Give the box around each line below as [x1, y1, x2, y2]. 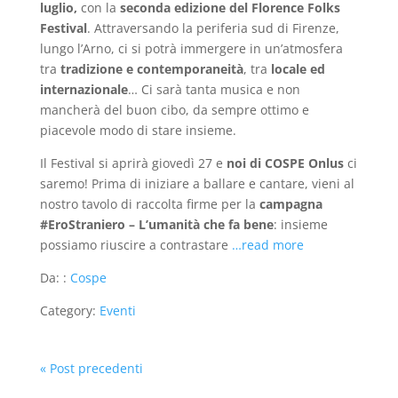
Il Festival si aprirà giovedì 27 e [39, 155, 227, 171]
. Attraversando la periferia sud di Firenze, [86, 20, 339, 36]
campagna [259, 195, 322, 212]
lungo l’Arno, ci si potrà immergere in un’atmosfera [39, 40, 343, 57]
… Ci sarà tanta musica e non [127, 81, 300, 98]
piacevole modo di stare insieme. [39, 122, 236, 139]
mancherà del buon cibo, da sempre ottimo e [39, 101, 309, 118]
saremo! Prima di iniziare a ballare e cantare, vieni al [39, 175, 354, 192]
